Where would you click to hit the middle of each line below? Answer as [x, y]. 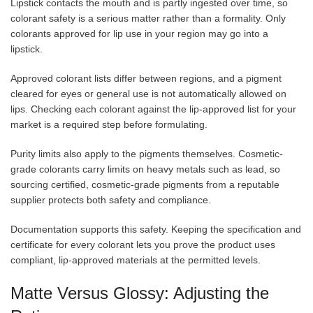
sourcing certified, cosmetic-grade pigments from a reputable [145, 184]
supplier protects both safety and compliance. [111, 199]
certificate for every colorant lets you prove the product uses [143, 244]
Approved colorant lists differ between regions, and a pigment [146, 78]
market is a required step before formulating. [109, 124]
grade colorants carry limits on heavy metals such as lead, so [145, 169]
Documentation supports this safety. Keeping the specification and [156, 229]
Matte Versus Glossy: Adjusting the [140, 293]
